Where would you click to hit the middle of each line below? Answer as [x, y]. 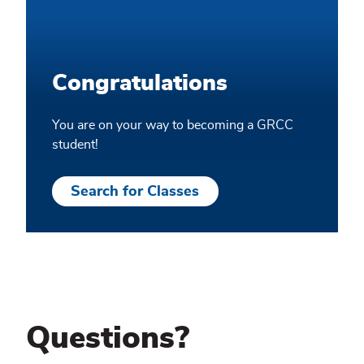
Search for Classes [135, 191]
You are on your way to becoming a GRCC [173, 126]
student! [75, 145]
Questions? [108, 339]
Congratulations [140, 84]
